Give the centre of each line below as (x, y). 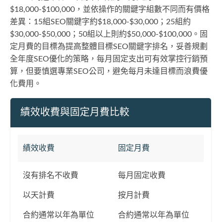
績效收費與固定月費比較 (75, 112)
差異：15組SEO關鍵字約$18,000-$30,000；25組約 (100, 22)
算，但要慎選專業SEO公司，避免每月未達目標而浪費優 (109, 71)
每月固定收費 (142, 175)
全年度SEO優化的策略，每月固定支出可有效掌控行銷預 (109, 59)
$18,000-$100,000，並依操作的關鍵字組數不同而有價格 (110, 9)
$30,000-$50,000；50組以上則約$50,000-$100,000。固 (109, 34)
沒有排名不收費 (51, 175)
